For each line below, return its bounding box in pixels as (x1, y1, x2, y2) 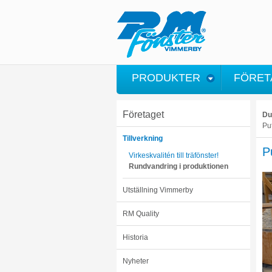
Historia (123, 233, 148, 242)
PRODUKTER (132, 72, 200, 84)
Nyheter (123, 257, 149, 265)
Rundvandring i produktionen (129, 162, 228, 171)
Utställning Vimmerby (123, 186, 193, 194)
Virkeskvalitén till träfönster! (129, 151, 219, 160)
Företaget (123, 109, 164, 120)
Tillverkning (123, 134, 163, 143)
